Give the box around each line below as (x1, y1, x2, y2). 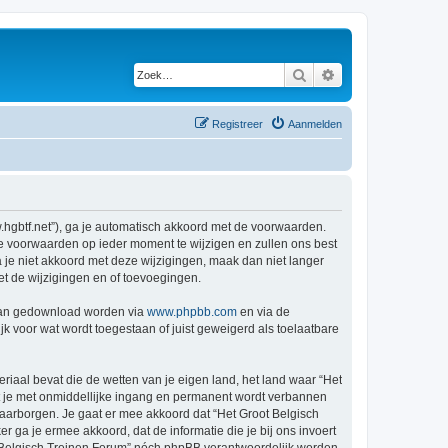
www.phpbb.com (147, 305, 237, 319)
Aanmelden (288, 118, 342, 130)
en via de (237, 305, 290, 319)
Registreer (212, 118, 263, 130)
